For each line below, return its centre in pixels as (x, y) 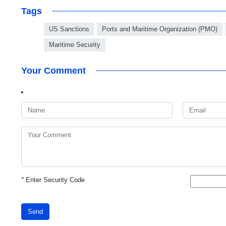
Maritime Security (75, 45)
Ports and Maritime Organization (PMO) (160, 29)
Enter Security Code (54, 180)
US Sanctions (69, 29)
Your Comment (53, 71)
